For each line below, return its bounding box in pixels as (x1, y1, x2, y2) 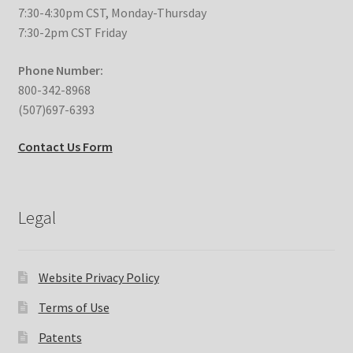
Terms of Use (38, 299, 110, 315)
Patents (38, 329, 82, 345)
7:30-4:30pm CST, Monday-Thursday (17, 4, 206, 20)
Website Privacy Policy (38, 269, 159, 285)
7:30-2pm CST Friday (17, 24, 127, 40)
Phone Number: (17, 61, 103, 78)
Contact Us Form (17, 139, 113, 155)
